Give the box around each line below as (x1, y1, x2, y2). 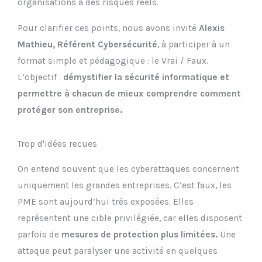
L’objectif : (18, 71, 63, 82)
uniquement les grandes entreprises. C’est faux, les (18, 180, 232, 191)
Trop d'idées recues (18, 139, 97, 150)
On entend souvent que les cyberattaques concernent (18, 164, 239, 175)
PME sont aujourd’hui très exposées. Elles (18, 196, 194, 208)
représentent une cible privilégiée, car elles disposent (18, 213, 242, 224)
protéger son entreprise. (18, 104, 122, 115)
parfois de (18, 229, 61, 240)
